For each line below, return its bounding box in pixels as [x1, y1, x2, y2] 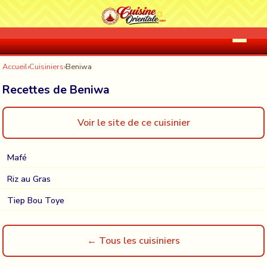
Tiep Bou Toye [7, 194, 64, 206]
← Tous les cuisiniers [87, 234, 180, 247]
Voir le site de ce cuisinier [77, 116, 190, 129]
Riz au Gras [7, 173, 51, 185]
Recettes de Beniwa [2, 82, 110, 98]
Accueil [2, 61, 27, 72]
